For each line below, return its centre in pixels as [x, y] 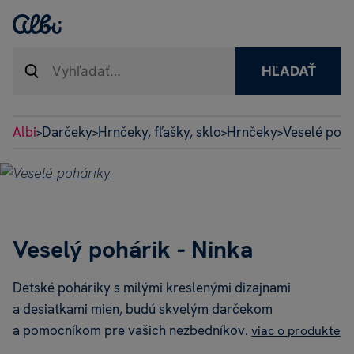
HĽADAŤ [288, 71]
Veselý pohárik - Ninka [133, 250]
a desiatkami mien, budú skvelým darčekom [143, 309]
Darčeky [67, 132]
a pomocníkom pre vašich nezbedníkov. [132, 331]
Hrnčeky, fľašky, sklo [160, 132]
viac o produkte [296, 331]
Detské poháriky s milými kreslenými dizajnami [152, 288]
